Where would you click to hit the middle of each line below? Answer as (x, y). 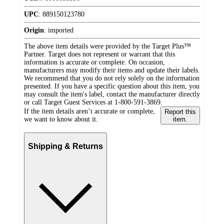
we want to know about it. (61, 119)
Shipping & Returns (65, 146)
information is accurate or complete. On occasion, (94, 62)
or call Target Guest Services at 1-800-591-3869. (93, 102)
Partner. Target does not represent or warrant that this (99, 54)
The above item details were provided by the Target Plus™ (107, 46)
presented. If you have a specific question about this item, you (112, 86)
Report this (180, 112)
